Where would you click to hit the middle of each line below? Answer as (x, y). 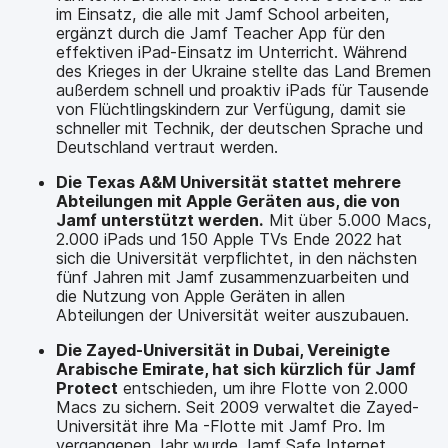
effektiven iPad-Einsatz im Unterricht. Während (231, 52)
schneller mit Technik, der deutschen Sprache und (239, 128)
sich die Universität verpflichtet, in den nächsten (236, 258)
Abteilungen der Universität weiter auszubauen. (232, 315)
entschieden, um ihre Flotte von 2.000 (263, 388)
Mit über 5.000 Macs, (348, 220)
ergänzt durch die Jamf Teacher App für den (220, 33)
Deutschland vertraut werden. (167, 147)
